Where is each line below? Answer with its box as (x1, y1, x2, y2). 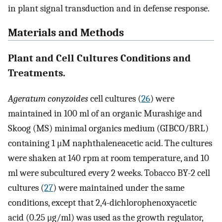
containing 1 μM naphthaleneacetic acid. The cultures (8, 137, 212, 149)
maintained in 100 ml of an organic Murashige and (8, 108, 202, 119)
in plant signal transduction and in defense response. (8, 3, 210, 14)
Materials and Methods (8, 26, 124, 40)
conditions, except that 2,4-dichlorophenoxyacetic (8, 197, 197, 208)
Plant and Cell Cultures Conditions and (8, 52, 191, 64)
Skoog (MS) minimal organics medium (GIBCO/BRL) (8, 122, 209, 134)
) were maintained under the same (53, 182, 184, 193)
